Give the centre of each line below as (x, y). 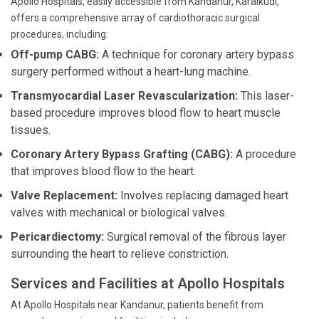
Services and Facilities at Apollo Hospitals (148, 283)
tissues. (31, 130)
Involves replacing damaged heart (203, 195)
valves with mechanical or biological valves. (119, 213)
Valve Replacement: (64, 195)
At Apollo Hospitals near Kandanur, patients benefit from (137, 305)
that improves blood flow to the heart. (103, 171)
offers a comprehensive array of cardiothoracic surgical (135, 18)
